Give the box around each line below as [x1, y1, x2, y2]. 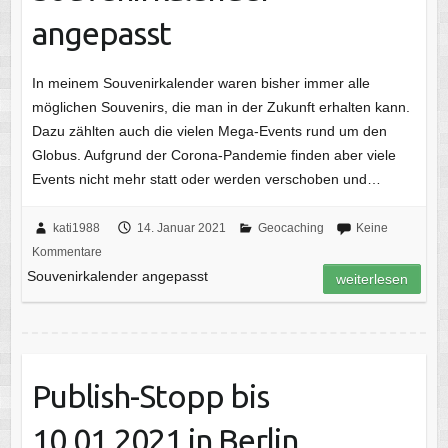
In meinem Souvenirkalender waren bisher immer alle [31, 74, 370, 91]
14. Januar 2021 [136, 220, 226, 235]
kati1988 [52, 220, 100, 235]
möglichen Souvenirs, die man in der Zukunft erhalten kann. [31, 98, 410, 115]
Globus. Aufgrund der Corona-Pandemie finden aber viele [31, 146, 396, 163]
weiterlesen [336, 270, 409, 287]
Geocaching [257, 220, 324, 235]
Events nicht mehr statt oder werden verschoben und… [31, 170, 381, 187]
